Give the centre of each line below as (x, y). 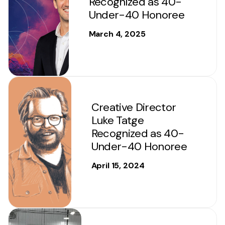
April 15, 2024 (118, 166)
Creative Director (134, 107)
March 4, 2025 (117, 34)
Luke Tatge (117, 120)
